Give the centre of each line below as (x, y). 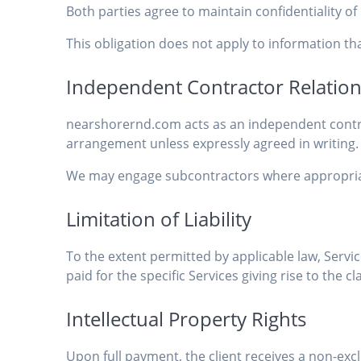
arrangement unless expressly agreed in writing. (213, 144)
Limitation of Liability (159, 219)
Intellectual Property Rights (187, 319)
